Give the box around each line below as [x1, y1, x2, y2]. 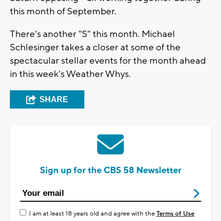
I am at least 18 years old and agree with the [29, 209, 156, 218]
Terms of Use [156, 209, 194, 218]
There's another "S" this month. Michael [10, 28, 175, 40]
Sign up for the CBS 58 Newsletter [39, 164, 182, 176]
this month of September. [10, 5, 116, 17]
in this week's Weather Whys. [10, 68, 131, 80]
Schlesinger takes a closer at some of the [10, 41, 181, 53]
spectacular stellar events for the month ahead [10, 54, 206, 67]
